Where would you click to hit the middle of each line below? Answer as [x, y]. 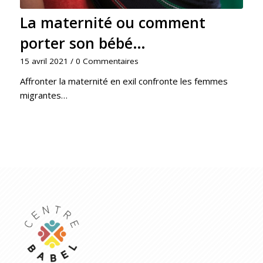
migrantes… [43, 95]
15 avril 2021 [44, 61]
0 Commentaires [107, 61]
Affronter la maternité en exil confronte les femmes [124, 81]
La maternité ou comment [112, 23]
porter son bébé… [82, 43]
